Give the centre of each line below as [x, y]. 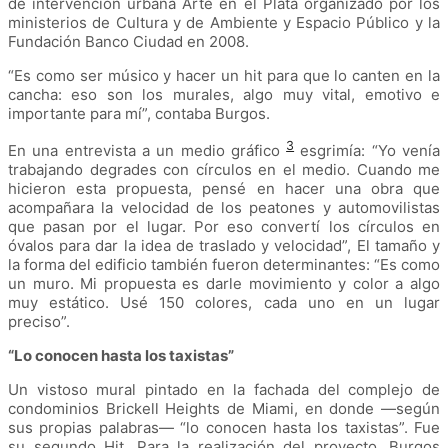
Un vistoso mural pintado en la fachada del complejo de [224, 390]
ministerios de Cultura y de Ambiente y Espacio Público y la [224, 23]
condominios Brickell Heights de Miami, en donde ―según [224, 409]
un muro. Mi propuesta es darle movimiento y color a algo [224, 284]
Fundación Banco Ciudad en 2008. [128, 42]
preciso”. [39, 322]
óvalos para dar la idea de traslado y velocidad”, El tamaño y [224, 246]
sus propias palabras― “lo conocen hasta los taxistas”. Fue [224, 428]
